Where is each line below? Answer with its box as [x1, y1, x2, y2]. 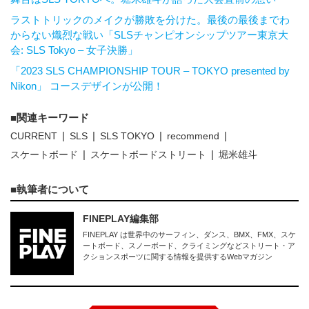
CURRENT [10, 130, 57, 142]
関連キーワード [17, 112, 89, 124]
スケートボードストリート [90, 149, 206, 161]
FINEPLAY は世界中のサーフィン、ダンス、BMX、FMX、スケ [82, 230, 296, 239]
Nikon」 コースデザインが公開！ [10, 80, 163, 92]
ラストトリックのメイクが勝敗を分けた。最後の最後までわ [10, 14, 290, 26]
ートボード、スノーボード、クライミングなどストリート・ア [82, 241, 295, 250]
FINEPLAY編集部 [82, 213, 159, 225]
